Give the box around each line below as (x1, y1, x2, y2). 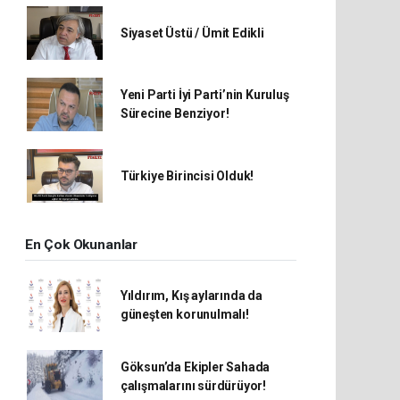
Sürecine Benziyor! (120, 106, 229, 121)
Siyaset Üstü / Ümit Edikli (120, 25, 264, 40)
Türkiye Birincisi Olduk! (120, 168, 254, 183)
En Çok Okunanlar (25, 237, 137, 253)
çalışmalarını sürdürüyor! (120, 379, 267, 393)
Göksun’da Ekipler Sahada (120, 360, 271, 374)
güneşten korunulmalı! (120, 307, 249, 321)
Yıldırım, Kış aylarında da (120, 288, 262, 303)
